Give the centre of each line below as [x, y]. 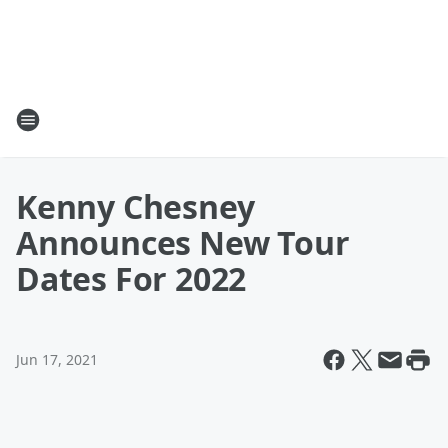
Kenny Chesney [135, 206]
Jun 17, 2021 [57, 359]
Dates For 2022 [131, 278]
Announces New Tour [183, 242]
